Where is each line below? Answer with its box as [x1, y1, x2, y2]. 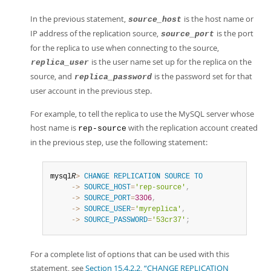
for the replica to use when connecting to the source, [30, 42, 219, 53]
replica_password [74, 73, 152, 82]
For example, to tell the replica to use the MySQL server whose [30, 108, 254, 119]
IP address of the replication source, [30, 28, 160, 39]
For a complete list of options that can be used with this [30, 249, 229, 260]
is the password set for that [152, 71, 252, 82]
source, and [30, 71, 74, 82]
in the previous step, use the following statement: [30, 137, 207, 148]
